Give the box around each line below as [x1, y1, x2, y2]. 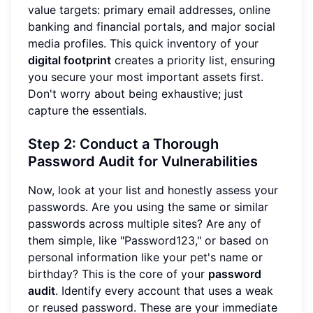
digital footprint [28, 53, 111, 68]
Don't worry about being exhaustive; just [28, 87, 243, 101]
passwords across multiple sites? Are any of [28, 217, 261, 231]
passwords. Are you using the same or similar [28, 200, 268, 214]
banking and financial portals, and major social [28, 20, 275, 34]
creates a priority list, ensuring [111, 53, 275, 68]
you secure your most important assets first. [28, 70, 263, 85]
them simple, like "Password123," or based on [28, 233, 268, 248]
